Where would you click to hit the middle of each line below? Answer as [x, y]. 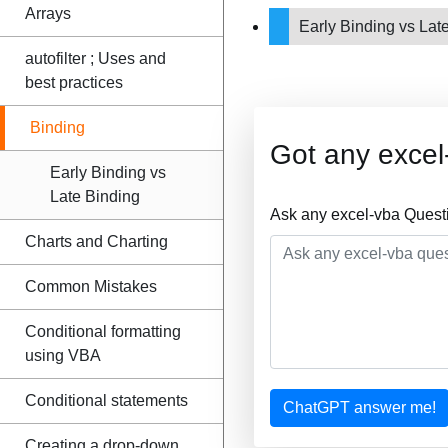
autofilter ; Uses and [95, 58]
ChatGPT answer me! [359, 407]
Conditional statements [106, 400]
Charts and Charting [96, 241]
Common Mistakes [91, 286]
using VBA [63, 355]
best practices [74, 82]
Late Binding [95, 196]
